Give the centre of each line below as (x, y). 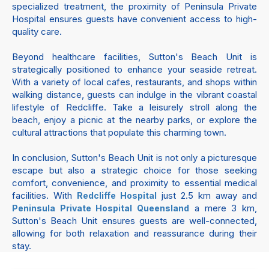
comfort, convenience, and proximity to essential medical (134, 183)
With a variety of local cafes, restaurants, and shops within (134, 82)
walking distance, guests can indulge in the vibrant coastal (134, 95)
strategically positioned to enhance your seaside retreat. (134, 69)
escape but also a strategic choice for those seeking (134, 170)
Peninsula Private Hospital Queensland (101, 208)
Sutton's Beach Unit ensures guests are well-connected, (134, 221)
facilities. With (44, 195)
